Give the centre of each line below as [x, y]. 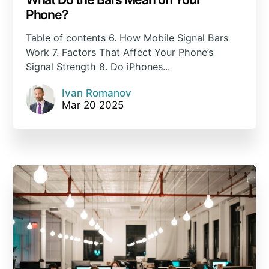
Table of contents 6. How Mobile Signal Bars [127, 38]
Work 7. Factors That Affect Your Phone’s [119, 52]
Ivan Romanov [96, 93]
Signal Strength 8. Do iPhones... [98, 66]
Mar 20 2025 [92, 105]
